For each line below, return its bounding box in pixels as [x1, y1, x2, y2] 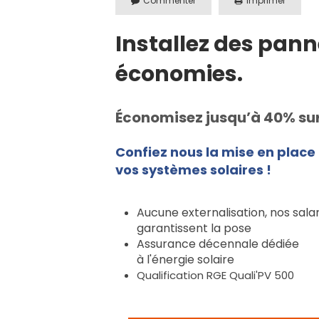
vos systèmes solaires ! [115, 160, 271, 179]
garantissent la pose [137, 219, 257, 236]
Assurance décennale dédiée [137, 235, 299, 252]
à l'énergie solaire [137, 251, 234, 268]
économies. [115, 58, 243, 89]
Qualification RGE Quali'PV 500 [137, 267, 294, 283]
